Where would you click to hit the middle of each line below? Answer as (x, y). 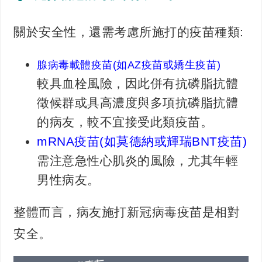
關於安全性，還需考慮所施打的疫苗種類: (129, 32)
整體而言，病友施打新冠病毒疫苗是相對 (127, 212)
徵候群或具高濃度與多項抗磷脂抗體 (138, 103)
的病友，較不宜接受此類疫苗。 (125, 122)
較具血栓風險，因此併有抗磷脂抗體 (138, 84)
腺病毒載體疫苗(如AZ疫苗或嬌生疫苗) (129, 65)
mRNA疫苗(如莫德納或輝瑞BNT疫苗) (142, 142)
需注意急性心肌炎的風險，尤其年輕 (138, 161)
